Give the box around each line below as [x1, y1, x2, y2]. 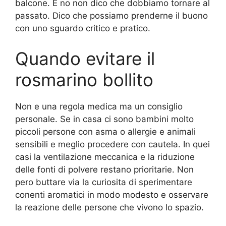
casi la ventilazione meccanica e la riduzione [15, 151, 195, 162]
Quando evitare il [15, 47, 155, 69]
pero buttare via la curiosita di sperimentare [15, 177, 192, 187]
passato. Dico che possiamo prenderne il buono [15, 11, 208, 21]
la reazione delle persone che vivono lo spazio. [15, 202, 204, 212]
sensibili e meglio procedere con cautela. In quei [15, 139, 210, 149]
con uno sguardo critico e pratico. [15, 23, 150, 34]
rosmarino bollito [15, 69, 153, 90]
